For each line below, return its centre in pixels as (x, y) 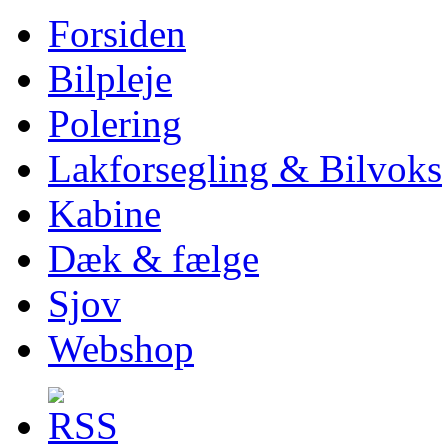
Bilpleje (110, 78)
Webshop (121, 348)
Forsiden (117, 33)
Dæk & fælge (153, 258)
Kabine (104, 213)
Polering (115, 123)
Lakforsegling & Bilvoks (245, 168)
